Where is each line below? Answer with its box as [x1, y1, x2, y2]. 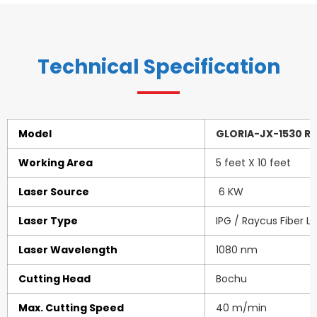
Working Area [18, 155, 93, 170]
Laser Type [18, 213, 78, 228]
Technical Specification [37, 52, 280, 81]
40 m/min [216, 300, 267, 315]
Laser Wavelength [18, 242, 117, 257]
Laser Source [18, 184, 89, 199]
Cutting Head [18, 271, 91, 286]
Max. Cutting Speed [18, 300, 124, 315]
